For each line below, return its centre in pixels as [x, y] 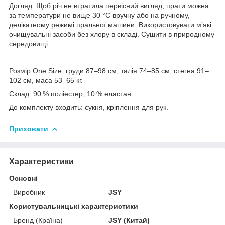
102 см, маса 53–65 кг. [46, 80]
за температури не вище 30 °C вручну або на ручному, [99, 15]
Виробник [29, 192]
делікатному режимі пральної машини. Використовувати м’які [110, 24]
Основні [23, 178]
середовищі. [29, 43]
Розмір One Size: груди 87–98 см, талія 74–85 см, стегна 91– [109, 71]
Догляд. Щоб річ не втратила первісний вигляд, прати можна [109, 5]
